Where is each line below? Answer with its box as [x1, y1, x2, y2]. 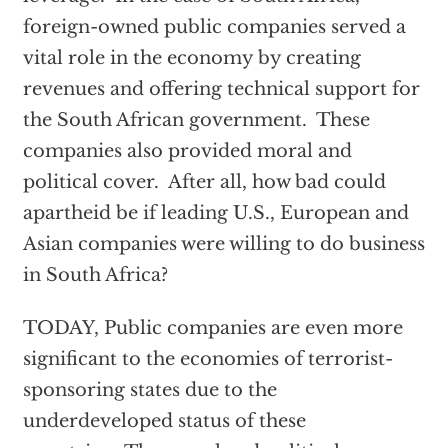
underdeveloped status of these [22, 410, 306, 432]
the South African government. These [22, 109, 370, 131]
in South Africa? [22, 264, 168, 286]
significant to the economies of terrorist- [22, 348, 393, 370]
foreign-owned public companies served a [22, 16, 406, 38]
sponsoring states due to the [22, 379, 277, 401]
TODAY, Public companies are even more [22, 317, 403, 339]
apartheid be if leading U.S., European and [22, 202, 409, 224]
